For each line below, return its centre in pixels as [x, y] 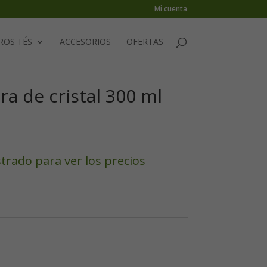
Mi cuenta [170, 9]
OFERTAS [145, 41]
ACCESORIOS [85, 41]
